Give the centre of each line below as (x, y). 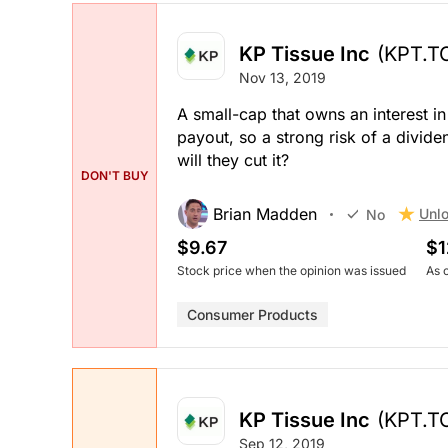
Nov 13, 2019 (282, 78)
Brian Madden (265, 214)
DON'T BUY (114, 175)
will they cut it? (233, 160)
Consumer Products (252, 315)
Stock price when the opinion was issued (291, 271)
